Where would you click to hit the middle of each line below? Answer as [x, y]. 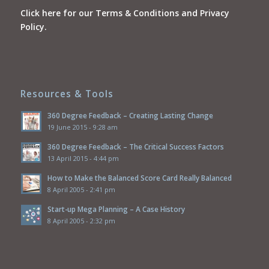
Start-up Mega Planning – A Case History [116, 209]
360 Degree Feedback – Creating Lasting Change [130, 116]
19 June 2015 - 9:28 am [82, 127]
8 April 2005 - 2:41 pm [81, 190]
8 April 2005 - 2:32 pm [81, 221]
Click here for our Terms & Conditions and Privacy [125, 13]
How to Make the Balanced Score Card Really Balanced [139, 178]
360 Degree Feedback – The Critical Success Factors [135, 147]
